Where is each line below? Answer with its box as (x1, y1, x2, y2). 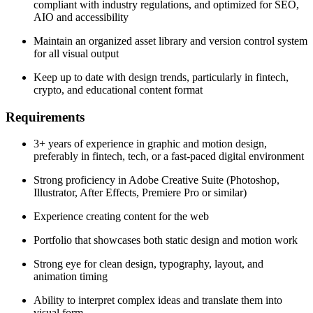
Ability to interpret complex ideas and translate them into (34, 294, 282, 307)
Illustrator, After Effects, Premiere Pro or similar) (34, 187, 247, 199)
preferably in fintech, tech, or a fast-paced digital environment (34, 150, 304, 163)
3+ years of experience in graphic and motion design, (34, 138, 267, 150)
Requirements (6, 109, 85, 124)
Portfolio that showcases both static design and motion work (34, 234, 300, 247)
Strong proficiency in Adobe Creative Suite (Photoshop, (34, 174, 279, 187)
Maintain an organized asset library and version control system (34, 34, 307, 47)
